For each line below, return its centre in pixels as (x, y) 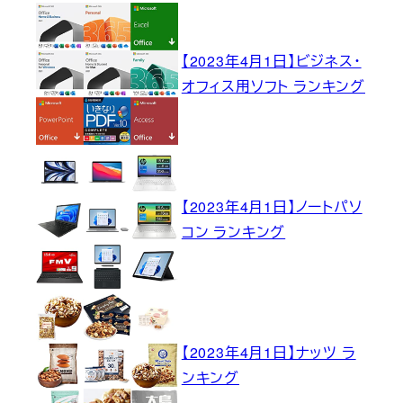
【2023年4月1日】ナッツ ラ (269, 353)
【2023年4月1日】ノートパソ (272, 207)
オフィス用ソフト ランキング (273, 86)
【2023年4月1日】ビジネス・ (271, 61)
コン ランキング (233, 232)
